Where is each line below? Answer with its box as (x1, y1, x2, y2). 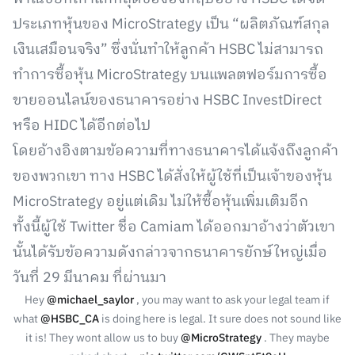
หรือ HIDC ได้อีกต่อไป (13, 114, 151, 138)
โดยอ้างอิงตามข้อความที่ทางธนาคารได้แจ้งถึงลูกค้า (13, 139, 338, 163)
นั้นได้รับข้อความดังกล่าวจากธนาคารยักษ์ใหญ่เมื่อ (13, 241, 327, 265)
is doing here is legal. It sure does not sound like (98, 310, 342, 328)
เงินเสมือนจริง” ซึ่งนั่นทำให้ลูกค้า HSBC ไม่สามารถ (13, 38, 323, 62)
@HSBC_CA (40, 310, 99, 328)
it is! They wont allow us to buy (25, 329, 181, 347)
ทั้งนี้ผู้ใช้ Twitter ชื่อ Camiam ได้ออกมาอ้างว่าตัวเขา (13, 216, 335, 239)
